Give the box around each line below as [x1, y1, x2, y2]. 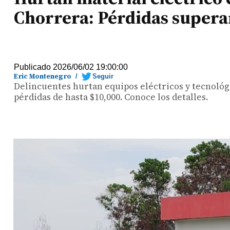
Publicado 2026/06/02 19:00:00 [14, 63, 128, 71]
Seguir [92, 72, 114, 80]
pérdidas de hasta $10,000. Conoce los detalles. [14, 91, 208, 103]
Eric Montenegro [14, 72, 72, 81]
